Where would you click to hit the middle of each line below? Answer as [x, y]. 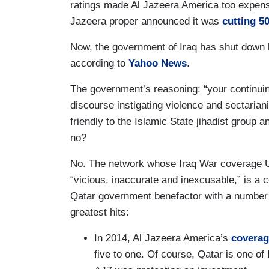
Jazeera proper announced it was [146, 21]
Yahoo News [158, 63]
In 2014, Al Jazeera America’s [163, 238]
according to [99, 63]
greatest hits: [100, 212]
